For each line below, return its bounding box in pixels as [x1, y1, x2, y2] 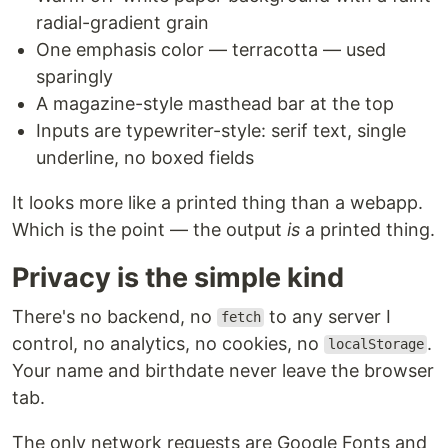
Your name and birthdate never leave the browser [12, 359, 434, 381]
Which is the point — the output [12, 218, 287, 240]
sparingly [36, 65, 113, 87]
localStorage [327, 336, 424, 353]
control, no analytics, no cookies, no [12, 332, 324, 354]
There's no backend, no [12, 305, 217, 327]
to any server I [264, 305, 392, 327]
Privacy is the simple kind [12, 260, 344, 294]
